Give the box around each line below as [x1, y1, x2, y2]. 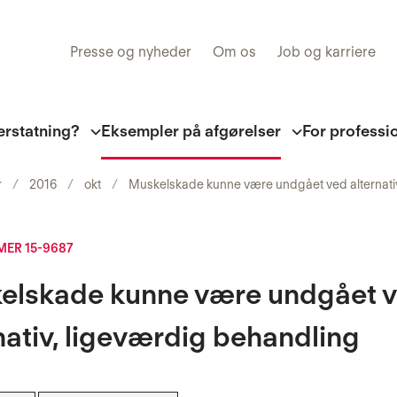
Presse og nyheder [70, 43, 191, 60]
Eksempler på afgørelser [101, 121, 281, 140]
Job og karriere [277, 43, 376, 60]
